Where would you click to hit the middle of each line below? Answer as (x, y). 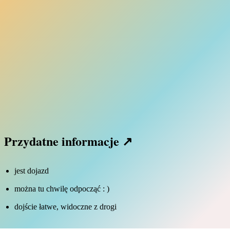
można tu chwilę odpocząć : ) (62, 189)
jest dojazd (31, 171)
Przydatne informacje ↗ (68, 141)
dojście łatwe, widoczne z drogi (65, 207)
